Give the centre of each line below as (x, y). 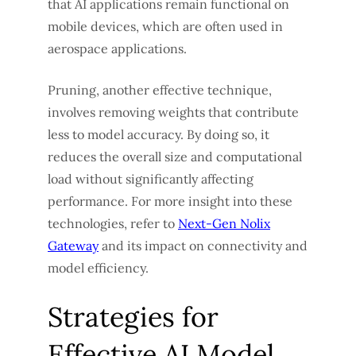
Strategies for (133, 316)
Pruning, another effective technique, (160, 89)
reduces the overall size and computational (175, 156)
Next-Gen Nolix (224, 223)
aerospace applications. (117, 48)
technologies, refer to (113, 223)
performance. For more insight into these (170, 201)
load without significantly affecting (151, 178)
